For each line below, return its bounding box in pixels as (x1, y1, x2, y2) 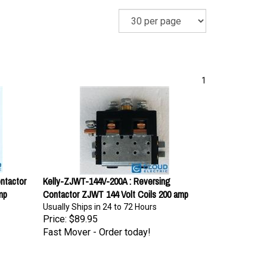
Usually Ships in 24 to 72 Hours (42, 196, 157, 206)
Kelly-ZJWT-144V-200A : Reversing (42, 169, 170, 182)
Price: (42, 207, 67, 219)
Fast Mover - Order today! (42, 221, 151, 232)
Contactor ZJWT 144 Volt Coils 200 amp (42, 182, 188, 195)
